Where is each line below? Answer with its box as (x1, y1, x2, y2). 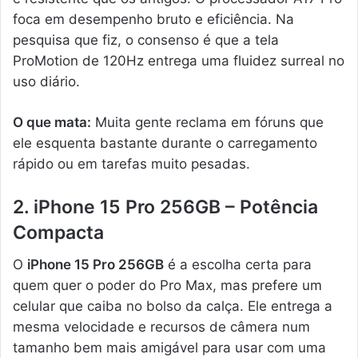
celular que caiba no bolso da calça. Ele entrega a (13, 298, 332, 315)
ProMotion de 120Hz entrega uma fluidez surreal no (13, 52, 344, 69)
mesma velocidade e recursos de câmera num (13, 319, 310, 336)
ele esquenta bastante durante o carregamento (13, 134, 317, 151)
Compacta (13, 221, 104, 244)
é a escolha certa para (164, 257, 312, 273)
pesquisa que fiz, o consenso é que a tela (13, 31, 279, 48)
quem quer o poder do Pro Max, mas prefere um (13, 277, 322, 294)
